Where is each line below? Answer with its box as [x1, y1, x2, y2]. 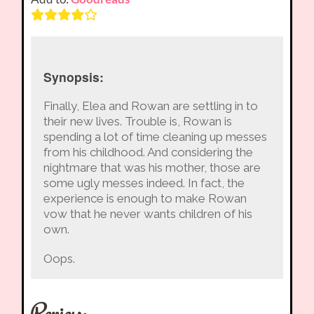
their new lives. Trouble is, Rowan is [43, 114, 232, 129]
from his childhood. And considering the [43, 145, 253, 160]
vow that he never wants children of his [43, 207, 252, 221]
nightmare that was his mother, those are [43, 161, 261, 175]
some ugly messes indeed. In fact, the [43, 176, 245, 191]
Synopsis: [43, 68, 104, 86]
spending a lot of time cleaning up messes [43, 130, 267, 144]
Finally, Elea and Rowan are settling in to [43, 99, 258, 114]
